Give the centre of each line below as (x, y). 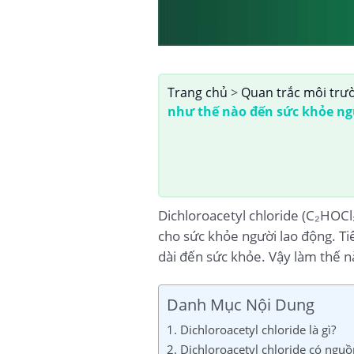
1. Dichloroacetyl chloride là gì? (251, 329)
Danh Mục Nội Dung (240, 304)
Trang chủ (197, 93)
